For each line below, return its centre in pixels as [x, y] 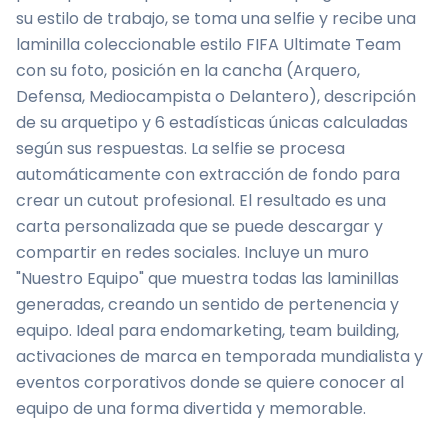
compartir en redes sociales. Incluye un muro [192, 252]
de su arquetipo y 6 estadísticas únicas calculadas [212, 122]
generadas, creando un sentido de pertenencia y [207, 304]
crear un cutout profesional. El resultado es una [201, 200]
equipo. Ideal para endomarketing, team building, [207, 330]
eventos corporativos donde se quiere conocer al [210, 382]
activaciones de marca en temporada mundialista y [219, 356]
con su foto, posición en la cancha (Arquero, [188, 70]
